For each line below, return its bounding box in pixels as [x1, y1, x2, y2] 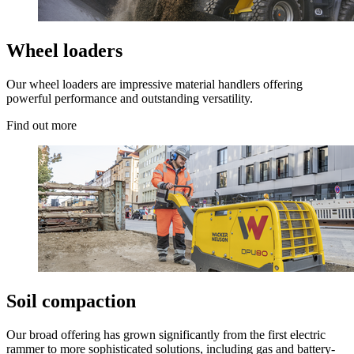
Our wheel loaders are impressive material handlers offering [6, 77, 303, 92]
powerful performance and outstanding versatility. [6, 92, 253, 106]
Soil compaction [6, 291, 136, 312]
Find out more [6, 119, 77, 133]
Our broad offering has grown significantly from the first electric [6, 328, 326, 341]
